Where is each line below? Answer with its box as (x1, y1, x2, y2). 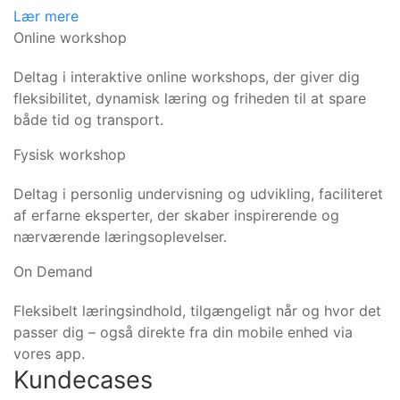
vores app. (13, 344, 85, 362)
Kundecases (13, 364, 153, 395)
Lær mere (13, 6, 79, 25)
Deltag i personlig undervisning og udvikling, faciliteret (13, 184, 383, 203)
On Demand (13, 262, 93, 280)
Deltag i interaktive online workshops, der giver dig (13, 67, 360, 86)
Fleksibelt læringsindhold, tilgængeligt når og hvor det (13, 301, 381, 320)
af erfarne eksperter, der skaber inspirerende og (13, 205, 339, 224)
